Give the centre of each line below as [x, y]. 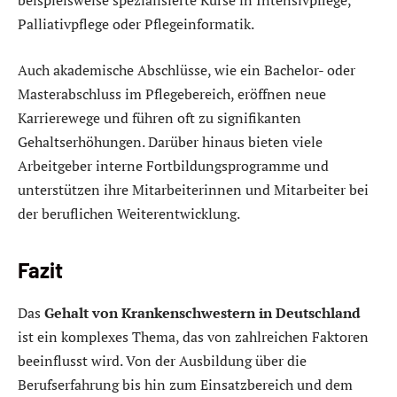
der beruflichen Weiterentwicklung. [129, 213]
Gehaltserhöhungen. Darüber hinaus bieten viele [170, 141]
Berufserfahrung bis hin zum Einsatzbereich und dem [185, 384]
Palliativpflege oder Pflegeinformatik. [136, 24]
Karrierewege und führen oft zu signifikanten [160, 117]
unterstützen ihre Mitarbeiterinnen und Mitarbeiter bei [193, 189]
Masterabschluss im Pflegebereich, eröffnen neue [172, 93]
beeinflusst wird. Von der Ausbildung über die [162, 360]
